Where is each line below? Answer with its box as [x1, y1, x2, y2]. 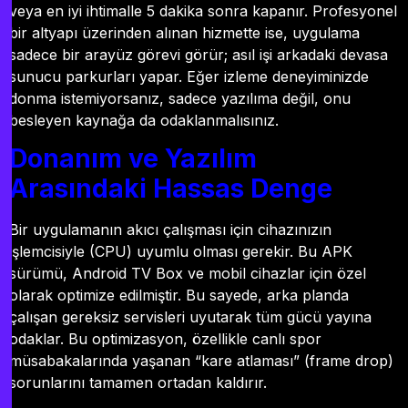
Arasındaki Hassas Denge [9, 173, 332, 205]
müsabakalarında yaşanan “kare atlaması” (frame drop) [9, 352, 393, 371]
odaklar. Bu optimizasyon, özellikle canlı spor [9, 330, 321, 349]
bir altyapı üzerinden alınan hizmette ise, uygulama [9, 23, 360, 42]
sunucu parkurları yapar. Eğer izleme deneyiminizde [9, 66, 369, 86]
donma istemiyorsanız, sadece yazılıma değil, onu [9, 88, 351, 107]
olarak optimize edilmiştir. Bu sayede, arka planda [9, 286, 349, 305]
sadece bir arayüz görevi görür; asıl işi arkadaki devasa [9, 45, 388, 64]
